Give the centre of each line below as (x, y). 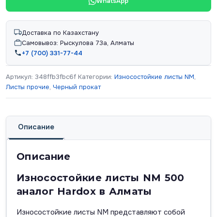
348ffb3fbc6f (55, 77)
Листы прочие (28, 87)
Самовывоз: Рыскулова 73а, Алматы (78, 43)
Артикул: (20, 77)
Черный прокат (77, 87)
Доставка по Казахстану (60, 32)
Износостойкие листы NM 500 (101, 178)
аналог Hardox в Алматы (84, 191)
